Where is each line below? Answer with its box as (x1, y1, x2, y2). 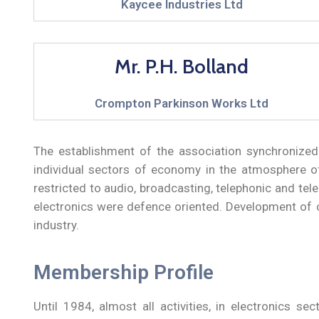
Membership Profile (33, 260, 214, 284)
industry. (33, 217, 79, 232)
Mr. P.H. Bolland (115, 53, 249, 78)
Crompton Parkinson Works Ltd (95, 95, 269, 110)
